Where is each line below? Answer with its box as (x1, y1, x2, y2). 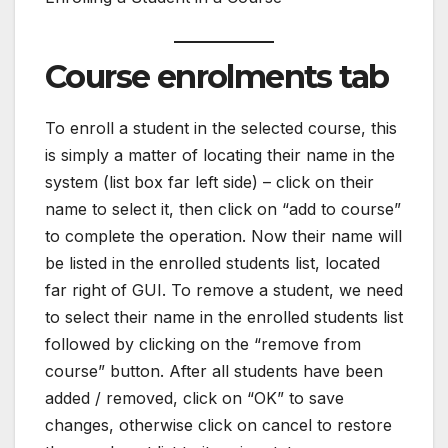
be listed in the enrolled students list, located (45, 252, 380, 273)
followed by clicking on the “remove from (45, 333, 361, 354)
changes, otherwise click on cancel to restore (45, 414, 392, 435)
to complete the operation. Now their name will (45, 225, 402, 246)
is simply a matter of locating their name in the (45, 144, 395, 165)
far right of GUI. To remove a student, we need (45, 279, 403, 300)
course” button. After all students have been (45, 360, 383, 381)
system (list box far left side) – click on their (45, 171, 374, 192)
